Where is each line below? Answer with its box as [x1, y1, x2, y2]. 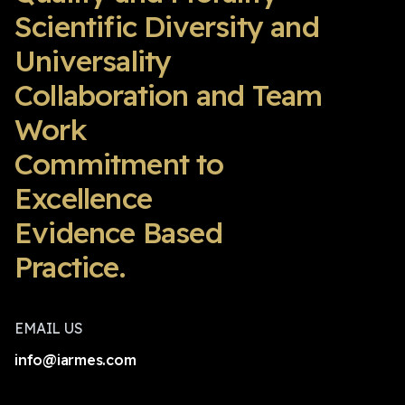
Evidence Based [14, 214, 222, 251]
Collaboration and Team [14, 77, 323, 114]
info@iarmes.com [14, 351, 137, 370]
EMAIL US [14, 319, 83, 338]
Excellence [14, 180, 152, 217]
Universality [14, 42, 172, 80]
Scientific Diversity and [14, 8, 319, 45]
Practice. [14, 249, 125, 286]
